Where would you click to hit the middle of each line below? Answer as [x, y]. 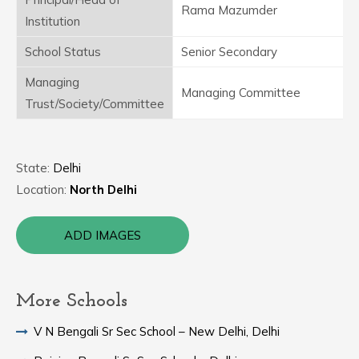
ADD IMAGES [103, 235]
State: [34, 168]
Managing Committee [241, 93]
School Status [63, 52]
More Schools [72, 301]
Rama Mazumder [229, 10]
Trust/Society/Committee [95, 104]
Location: [43, 190]
